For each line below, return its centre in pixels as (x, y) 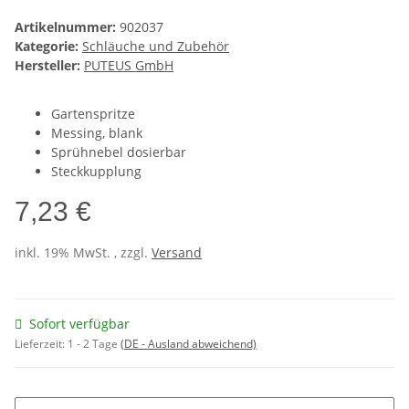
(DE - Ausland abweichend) (189, 344)
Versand (177, 253)
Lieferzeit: (41, 344)
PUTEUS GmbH (129, 66)
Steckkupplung (96, 172)
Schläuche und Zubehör (156, 47)
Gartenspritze (93, 114)
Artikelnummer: (67, 27)
